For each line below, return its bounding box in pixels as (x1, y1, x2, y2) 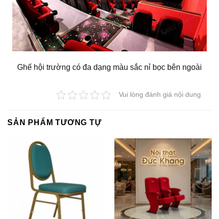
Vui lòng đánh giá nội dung (119, 90, 201, 99)
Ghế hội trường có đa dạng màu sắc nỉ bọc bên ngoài (17, 63, 202, 72)
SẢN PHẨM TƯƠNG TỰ (7, 118, 102, 127)
